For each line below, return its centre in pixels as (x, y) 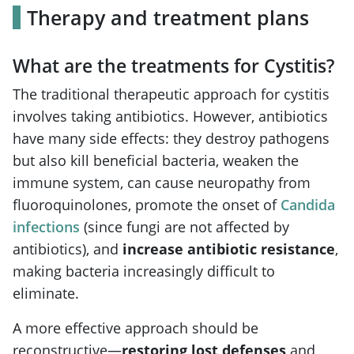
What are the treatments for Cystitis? (173, 65)
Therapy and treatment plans (168, 17)
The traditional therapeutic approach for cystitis (171, 94)
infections (46, 226)
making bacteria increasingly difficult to (144, 271)
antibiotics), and (68, 249)
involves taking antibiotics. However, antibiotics (170, 116)
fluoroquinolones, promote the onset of (147, 204)
